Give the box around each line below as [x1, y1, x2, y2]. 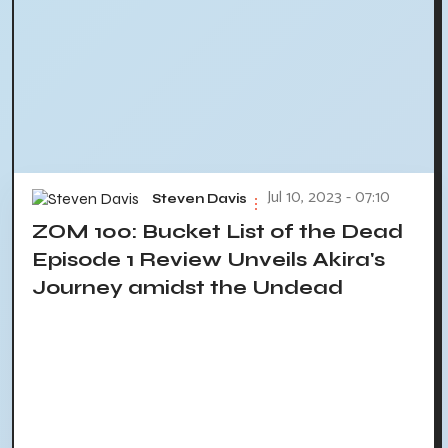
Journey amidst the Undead [32, 275, 343, 301]
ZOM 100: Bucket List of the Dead [32, 219, 403, 245]
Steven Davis [152, 190, 247, 207]
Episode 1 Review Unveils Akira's [32, 247, 385, 273]
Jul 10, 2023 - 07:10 [267, 184, 390, 212]
